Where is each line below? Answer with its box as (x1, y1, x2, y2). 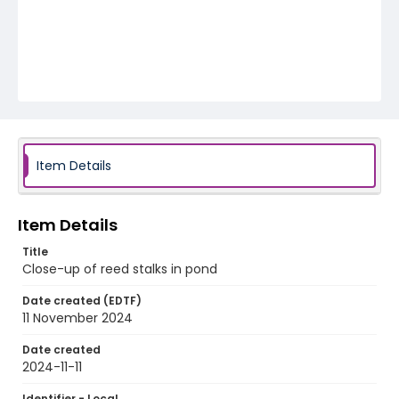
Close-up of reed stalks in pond (22, 260, 217, 278)
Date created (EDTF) (22, 293, 142, 308)
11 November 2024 (22, 309, 133, 327)
